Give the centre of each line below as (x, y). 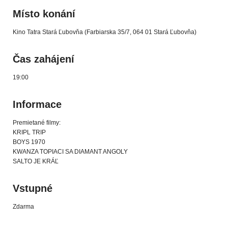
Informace (37, 105)
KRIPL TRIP (29, 133)
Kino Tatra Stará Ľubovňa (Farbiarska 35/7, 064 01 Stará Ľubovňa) (105, 32)
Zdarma (23, 207)
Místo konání (44, 14)
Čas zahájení (44, 59)
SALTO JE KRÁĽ (36, 162)
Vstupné (33, 189)
